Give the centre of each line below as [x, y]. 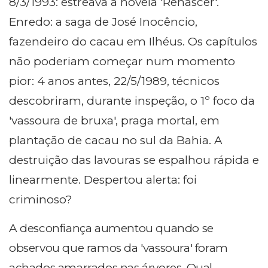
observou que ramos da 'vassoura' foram [118, 248]
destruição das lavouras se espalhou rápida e [134, 160]
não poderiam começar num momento [122, 62]
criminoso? [41, 200]
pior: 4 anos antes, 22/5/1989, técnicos [114, 81]
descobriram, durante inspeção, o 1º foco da [132, 101]
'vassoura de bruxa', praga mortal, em [114, 121]
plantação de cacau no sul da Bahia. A [116, 141]
